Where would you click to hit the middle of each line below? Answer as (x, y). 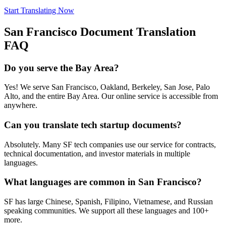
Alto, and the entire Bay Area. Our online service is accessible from (111, 96)
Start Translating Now (39, 10)
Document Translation (136, 32)
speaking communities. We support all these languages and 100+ (106, 211)
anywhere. (21, 105)
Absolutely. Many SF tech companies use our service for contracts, (110, 144)
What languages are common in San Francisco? (103, 182)
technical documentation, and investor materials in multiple (97, 153)
